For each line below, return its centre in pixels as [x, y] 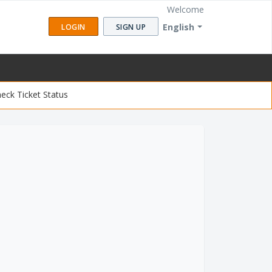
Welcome [185, 9]
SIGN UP [131, 27]
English [178, 27]
